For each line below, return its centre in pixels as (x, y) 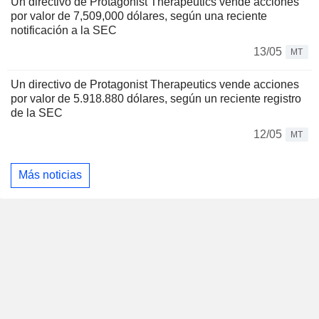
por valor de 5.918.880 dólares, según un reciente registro (156, 98)
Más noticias (50, 175)
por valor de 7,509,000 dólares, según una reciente (139, 16)
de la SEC (37, 113)
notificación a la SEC (64, 30)
